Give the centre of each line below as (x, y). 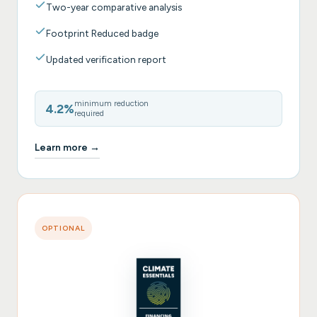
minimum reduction (111, 104)
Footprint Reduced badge (102, 34)
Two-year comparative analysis (114, 7)
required (89, 114)
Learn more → (67, 147)
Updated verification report (106, 60)
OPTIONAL (63, 229)
